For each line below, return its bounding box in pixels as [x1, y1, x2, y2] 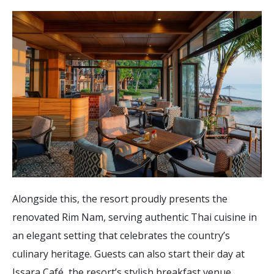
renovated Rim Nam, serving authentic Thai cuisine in [12, 210, 257, 224]
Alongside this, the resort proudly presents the [12, 191, 228, 206]
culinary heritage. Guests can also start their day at [12, 246, 245, 261]
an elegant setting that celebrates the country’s [12, 228, 230, 242]
